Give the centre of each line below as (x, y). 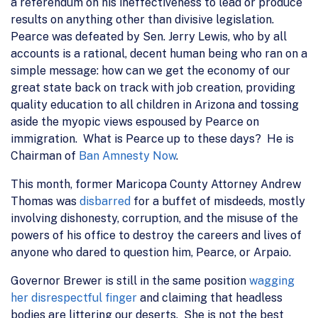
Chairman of (45, 155)
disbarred (105, 201)
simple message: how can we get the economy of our (150, 70)
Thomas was (45, 201)
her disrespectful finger (74, 297)
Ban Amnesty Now (127, 155)
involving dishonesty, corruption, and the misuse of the (154, 218)
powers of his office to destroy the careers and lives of (156, 235)
